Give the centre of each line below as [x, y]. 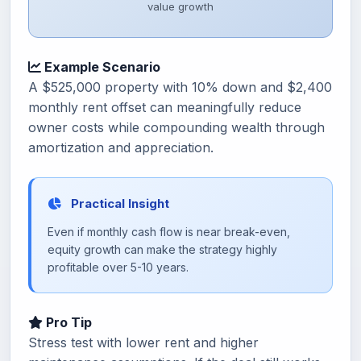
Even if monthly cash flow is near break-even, [169, 232]
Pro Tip [67, 322]
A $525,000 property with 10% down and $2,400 [180, 87]
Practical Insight [118, 203]
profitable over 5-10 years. [118, 267]
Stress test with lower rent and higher [143, 342]
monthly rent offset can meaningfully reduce [165, 107]
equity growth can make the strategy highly [162, 249]
